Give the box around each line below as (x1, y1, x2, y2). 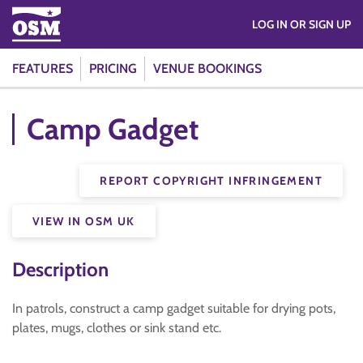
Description (12, 258, 109, 281)
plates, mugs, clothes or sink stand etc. (12, 320, 221, 335)
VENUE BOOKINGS (153, 61, 262, 76)
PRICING (89, 61, 137, 76)
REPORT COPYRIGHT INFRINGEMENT (100, 173, 322, 188)
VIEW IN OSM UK (32, 214, 135, 228)
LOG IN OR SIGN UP (290, 17, 351, 32)
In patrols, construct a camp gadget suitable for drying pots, (12, 301, 335, 316)
